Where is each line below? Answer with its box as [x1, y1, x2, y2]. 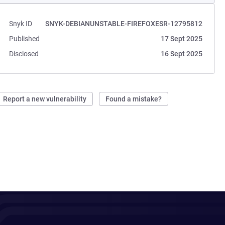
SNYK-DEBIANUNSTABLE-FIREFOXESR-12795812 [45, 20, 202, 28]
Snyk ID [9, 20, 33, 28]
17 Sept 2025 [160, 35, 202, 43]
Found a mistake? [105, 95, 162, 103]
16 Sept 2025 [160, 50, 202, 58]
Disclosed [9, 50, 39, 58]
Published [9, 35, 40, 43]
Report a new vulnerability [3, 95, 87, 103]
